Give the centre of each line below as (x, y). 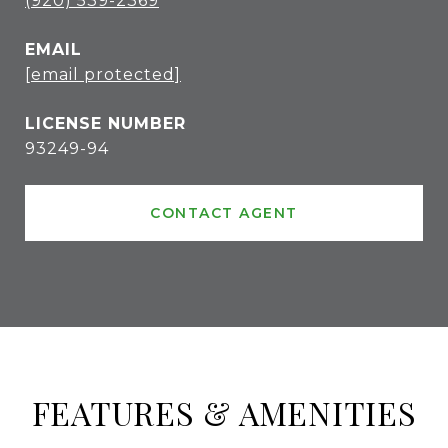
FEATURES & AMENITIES (224, 412)
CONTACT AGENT (224, 213)
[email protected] (103, 74)
